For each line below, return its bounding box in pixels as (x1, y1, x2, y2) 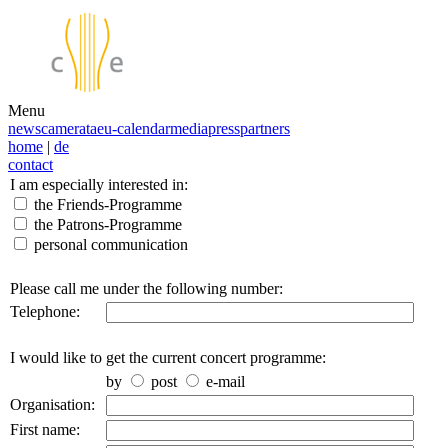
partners (240, 120, 290, 137)
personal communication (30, 236, 188, 253)
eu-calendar (97, 120, 170, 137)
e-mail (202, 373, 245, 390)
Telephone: (10, 303, 80, 320)
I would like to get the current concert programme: (10, 349, 326, 366)
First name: (10, 421, 80, 438)
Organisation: (10, 396, 95, 413)
